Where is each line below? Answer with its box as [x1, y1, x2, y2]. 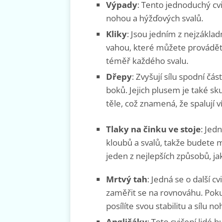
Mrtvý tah [106, 173, 147, 185]
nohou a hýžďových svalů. [106, 12, 203, 24]
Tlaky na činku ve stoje [106, 123, 201, 135]
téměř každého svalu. [106, 55, 188, 67]
